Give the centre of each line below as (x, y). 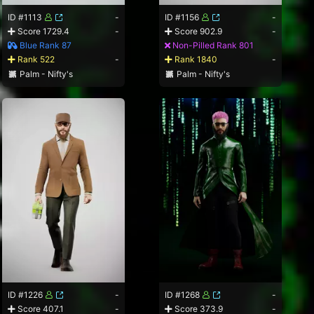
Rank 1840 (195, 60)
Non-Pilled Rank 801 (212, 46)
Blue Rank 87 (45, 46)
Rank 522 (35, 60)
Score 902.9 (198, 32)
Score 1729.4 (43, 32)
